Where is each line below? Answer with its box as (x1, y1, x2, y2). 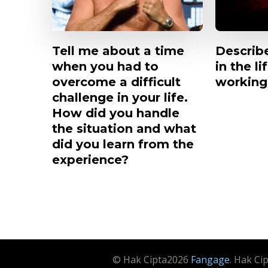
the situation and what (52, 121, 196, 136)
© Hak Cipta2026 (112, 252, 191, 266)
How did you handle (52, 105, 179, 120)
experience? (52, 152, 129, 167)
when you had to (52, 59, 159, 74)
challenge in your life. (52, 90, 188, 105)
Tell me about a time (52, 43, 184, 58)
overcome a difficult (52, 74, 181, 89)
